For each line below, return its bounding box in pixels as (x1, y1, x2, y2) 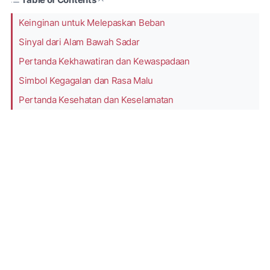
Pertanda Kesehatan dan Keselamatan (19, 94, 174, 105)
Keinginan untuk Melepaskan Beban (19, 17, 165, 28)
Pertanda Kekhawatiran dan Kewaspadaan (19, 55, 190, 67)
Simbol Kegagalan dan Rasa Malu (19, 75, 153, 86)
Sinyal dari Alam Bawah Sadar (19, 36, 140, 48)
